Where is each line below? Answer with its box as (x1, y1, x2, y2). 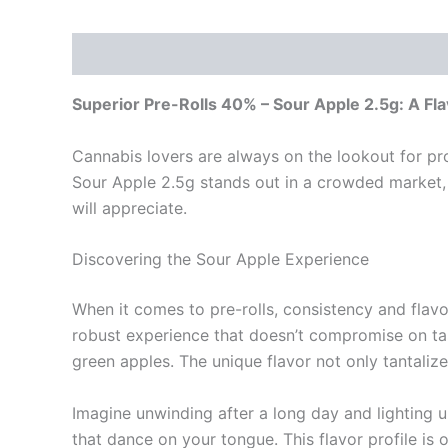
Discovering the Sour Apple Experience (72, 249, 369, 270)
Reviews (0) (184, 44, 280, 65)
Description (72, 44, 163, 65)
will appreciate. (72, 197, 187, 218)
